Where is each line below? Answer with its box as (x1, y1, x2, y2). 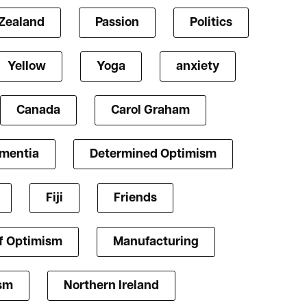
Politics (189, 16, 232, 29)
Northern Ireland (63, 279, 159, 293)
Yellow (7, 60, 46, 73)
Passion (95, 16, 139, 29)
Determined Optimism (89, 147, 217, 161)
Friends (113, 191, 157, 205)
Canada (16, 103, 60, 117)
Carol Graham (111, 103, 190, 117)
